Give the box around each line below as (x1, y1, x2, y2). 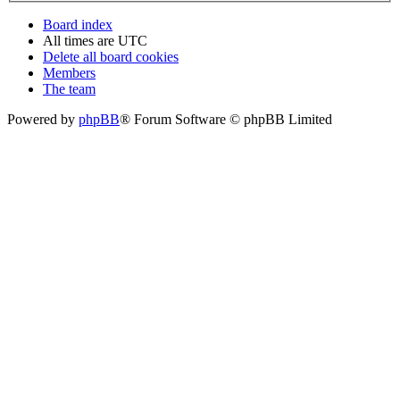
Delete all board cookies (43, 49, 179, 65)
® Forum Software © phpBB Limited (120, 112, 332, 128)
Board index (43, 17, 112, 33)
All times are (43, 33, 118, 49)
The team (43, 81, 96, 97)
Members (43, 65, 96, 81)
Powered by (7, 112, 79, 128)
